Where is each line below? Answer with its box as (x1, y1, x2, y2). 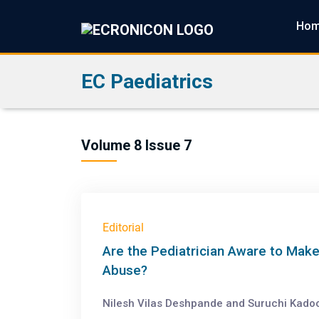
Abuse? (103, 262, 147, 278)
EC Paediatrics (81, 70, 213, 93)
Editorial (103, 221, 144, 234)
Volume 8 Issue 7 (81, 137, 192, 154)
